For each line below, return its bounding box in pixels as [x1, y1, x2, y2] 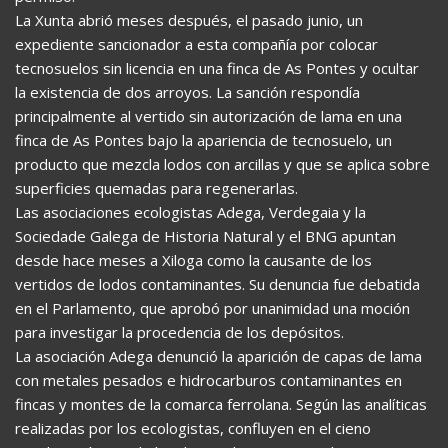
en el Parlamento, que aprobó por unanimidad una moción [15, 297, 410, 318]
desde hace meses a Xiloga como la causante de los [15, 249, 372, 270]
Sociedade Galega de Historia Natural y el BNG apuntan [15, 225, 396, 246]
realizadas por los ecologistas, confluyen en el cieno [15, 417, 371, 438]
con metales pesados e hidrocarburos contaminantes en [15, 369, 402, 390]
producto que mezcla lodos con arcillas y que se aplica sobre [15, 153, 430, 174]
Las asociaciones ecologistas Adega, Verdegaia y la [15, 201, 366, 222]
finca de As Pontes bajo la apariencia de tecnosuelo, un [15, 129, 392, 150]
